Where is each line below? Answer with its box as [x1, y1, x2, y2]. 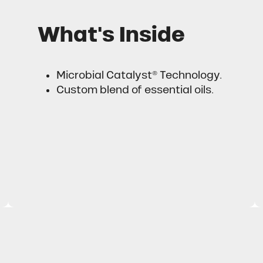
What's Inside [38, 23, 186, 46]
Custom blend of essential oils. [56, 84, 214, 96]
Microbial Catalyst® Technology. [56, 69, 222, 82]
